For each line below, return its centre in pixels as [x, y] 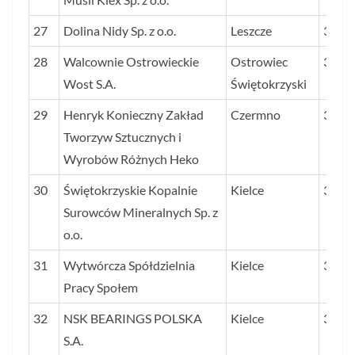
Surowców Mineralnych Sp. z [141, 212]
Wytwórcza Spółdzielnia [129, 265]
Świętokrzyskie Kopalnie [130, 190]
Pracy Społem [101, 288]
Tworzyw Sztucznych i [122, 137]
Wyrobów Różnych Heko [131, 159]
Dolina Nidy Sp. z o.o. [120, 31]
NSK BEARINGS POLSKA [133, 319]
